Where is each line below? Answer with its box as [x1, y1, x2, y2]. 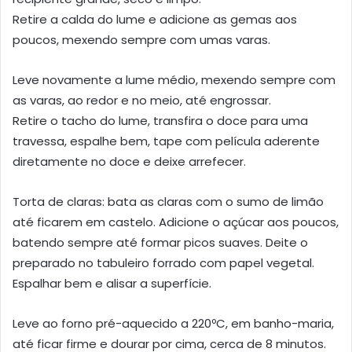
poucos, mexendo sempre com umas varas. [13, 31, 270, 48]
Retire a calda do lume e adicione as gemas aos [13, 10, 297, 27]
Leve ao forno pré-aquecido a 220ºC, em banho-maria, [13, 314, 334, 332]
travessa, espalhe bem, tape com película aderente [13, 132, 320, 149]
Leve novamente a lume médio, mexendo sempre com [13, 71, 335, 88]
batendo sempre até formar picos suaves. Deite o [13, 233, 308, 251]
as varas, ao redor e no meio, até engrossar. [13, 91, 271, 108]
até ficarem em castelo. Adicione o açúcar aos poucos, [13, 213, 339, 230]
